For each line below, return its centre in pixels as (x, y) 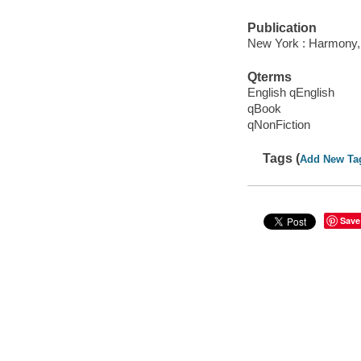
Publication (282, 27)
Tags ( (282, 158)
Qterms (269, 77)
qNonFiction (278, 125)
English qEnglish (290, 93)
